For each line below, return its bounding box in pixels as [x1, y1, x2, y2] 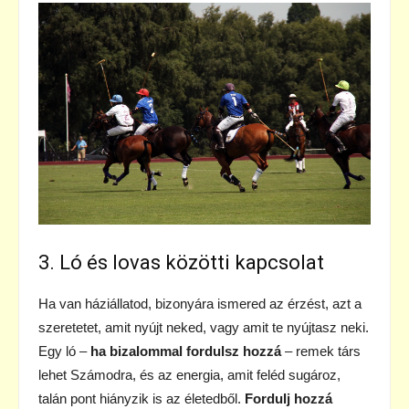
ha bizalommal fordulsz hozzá [90, 342, 281, 359]
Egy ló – [38, 342, 90, 359]
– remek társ [281, 342, 361, 359]
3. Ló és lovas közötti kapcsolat [38, 250, 324, 274]
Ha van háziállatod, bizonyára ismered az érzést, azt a [38, 295, 362, 311]
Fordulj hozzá [245, 390, 332, 406]
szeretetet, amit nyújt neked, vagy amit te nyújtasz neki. [38, 319, 369, 335]
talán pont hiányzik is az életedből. [38, 390, 245, 406]
